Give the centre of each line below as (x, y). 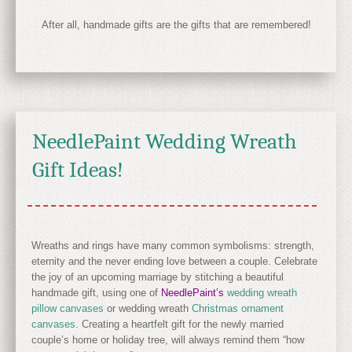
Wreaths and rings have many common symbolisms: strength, (173, 246)
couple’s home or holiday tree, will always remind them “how (168, 340)
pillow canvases (68, 308)
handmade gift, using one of (96, 293)
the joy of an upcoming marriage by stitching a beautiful (158, 277)
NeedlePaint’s (192, 293)
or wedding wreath (148, 308)
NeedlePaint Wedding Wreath (165, 141)
